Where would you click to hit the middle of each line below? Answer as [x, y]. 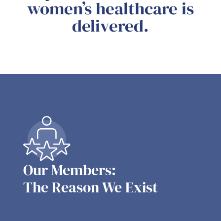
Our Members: [69, 170]
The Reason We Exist [90, 187]
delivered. [110, 26]
